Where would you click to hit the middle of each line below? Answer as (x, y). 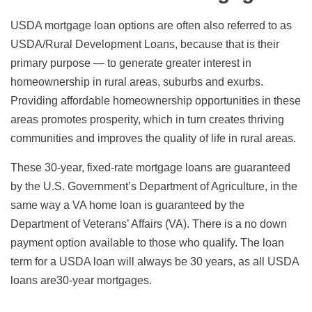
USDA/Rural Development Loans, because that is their (145, 44)
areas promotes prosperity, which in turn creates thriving (147, 119)
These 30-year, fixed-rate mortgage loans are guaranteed (150, 167)
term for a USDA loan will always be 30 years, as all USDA (155, 262)
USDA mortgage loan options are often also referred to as (151, 25)
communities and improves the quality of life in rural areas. (153, 138)
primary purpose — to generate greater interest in (131, 63)
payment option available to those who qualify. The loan (147, 243)
